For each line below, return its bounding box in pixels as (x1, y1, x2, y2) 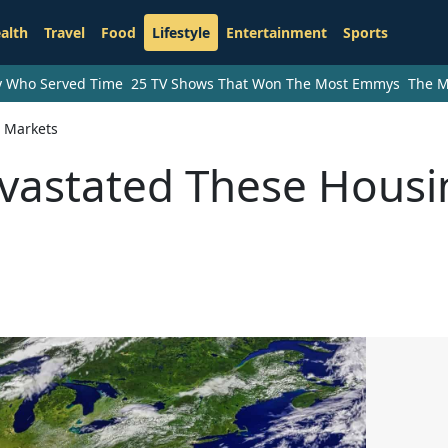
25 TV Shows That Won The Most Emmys (131, 74, 400, 94)
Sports (342, 23, 388, 43)
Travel (43, 23, 85, 43)
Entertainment (225, 23, 327, 43)
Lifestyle (151, 23, 210, 43)
